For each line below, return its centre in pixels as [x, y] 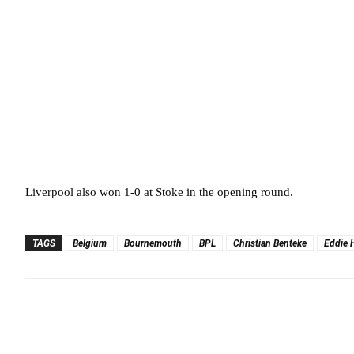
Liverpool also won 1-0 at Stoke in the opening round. [159, 192]
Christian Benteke [270, 243]
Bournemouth [153, 243]
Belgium [90, 243]
